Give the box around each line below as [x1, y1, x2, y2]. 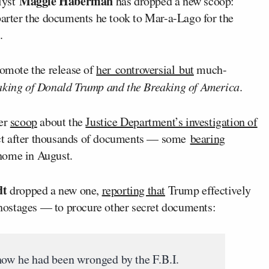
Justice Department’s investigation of [85, 113, 258, 130]
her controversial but [96, 61, 194, 77]
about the [37, 113, 86, 130]
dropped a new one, [7, 181, 102, 198]
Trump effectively [165, 181, 251, 198]
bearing [190, 130, 225, 147]
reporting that [101, 181, 166, 198]
